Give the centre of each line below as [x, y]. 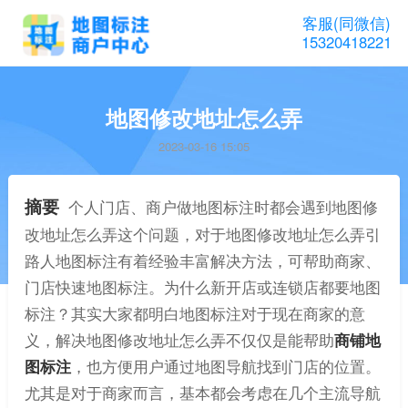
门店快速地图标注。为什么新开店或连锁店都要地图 [202, 287]
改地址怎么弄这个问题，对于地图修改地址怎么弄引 [202, 235]
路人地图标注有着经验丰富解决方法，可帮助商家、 [202, 261]
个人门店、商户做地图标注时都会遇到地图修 [223, 207]
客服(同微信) [347, 22]
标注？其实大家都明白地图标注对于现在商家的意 [194, 314]
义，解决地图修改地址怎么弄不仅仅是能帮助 [179, 340]
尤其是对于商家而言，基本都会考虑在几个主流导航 [202, 393]
